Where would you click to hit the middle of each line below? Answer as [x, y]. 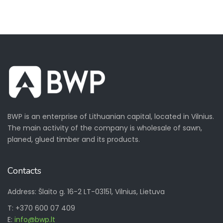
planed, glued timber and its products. [74, 140]
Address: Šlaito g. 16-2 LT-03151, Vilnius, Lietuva [86, 192]
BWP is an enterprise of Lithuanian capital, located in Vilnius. [111, 117]
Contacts [24, 171]
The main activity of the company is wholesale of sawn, [105, 128]
